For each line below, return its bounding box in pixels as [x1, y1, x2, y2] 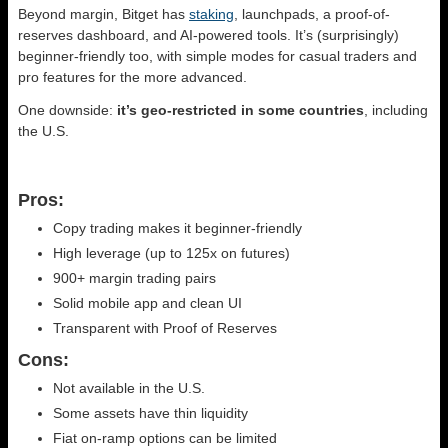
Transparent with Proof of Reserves [53, 319, 277, 336]
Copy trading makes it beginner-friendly [53, 219, 302, 236]
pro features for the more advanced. [18, 68, 247, 85]
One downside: [18, 101, 117, 118]
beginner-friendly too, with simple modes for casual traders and [18, 47, 417, 64]
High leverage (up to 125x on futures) [53, 244, 290, 261]
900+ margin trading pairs [53, 269, 216, 286]
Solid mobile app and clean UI [53, 294, 242, 311]
